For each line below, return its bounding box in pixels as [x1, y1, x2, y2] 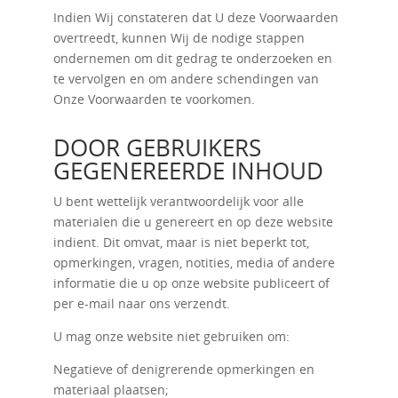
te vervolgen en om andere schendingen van [52, 70, 319, 87]
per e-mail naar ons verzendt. [52, 295, 230, 312]
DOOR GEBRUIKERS [52, 131, 261, 163]
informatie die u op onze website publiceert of [52, 275, 330, 291]
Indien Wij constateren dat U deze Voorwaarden [52, 9, 338, 26]
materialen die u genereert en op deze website [52, 213, 333, 230]
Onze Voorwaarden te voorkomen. [52, 91, 255, 107]
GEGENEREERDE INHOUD [52, 155, 323, 187]
